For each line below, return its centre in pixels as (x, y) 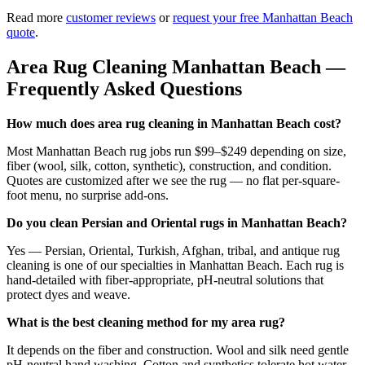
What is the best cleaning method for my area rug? (146, 322)
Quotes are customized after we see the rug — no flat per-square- (173, 180)
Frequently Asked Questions (124, 88)
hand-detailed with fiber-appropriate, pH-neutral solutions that (165, 279)
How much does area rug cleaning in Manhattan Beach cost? (174, 123)
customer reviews (111, 17)
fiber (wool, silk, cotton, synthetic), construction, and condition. (169, 165)
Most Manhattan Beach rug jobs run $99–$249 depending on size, (176, 151)
